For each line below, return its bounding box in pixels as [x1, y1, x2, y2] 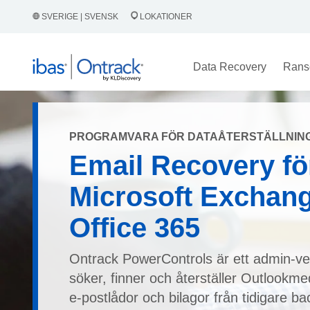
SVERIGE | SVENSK [39, 12, 120, 21]
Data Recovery [192, 61, 266, 73]
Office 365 [69, 212, 200, 243]
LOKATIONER [138, 12, 192, 21]
